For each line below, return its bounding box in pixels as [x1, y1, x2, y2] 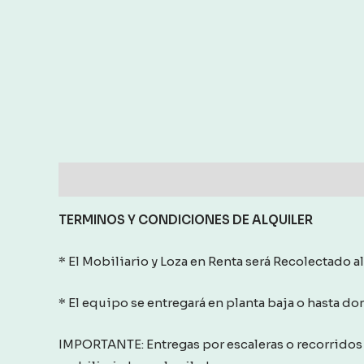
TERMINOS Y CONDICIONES [58, 212, 232, 228]
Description [58, 171, 136, 188]
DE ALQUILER [232, 212, 313, 228]
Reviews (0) [151, 171, 225, 188]
